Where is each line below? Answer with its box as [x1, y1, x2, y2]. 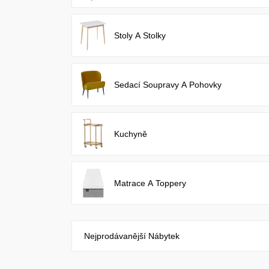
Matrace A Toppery [114, 178, 187, 188]
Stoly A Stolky [114, 31, 166, 40]
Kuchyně [114, 129, 148, 139]
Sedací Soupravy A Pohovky [114, 80, 222, 89]
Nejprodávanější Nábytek [84, 231, 180, 241]
